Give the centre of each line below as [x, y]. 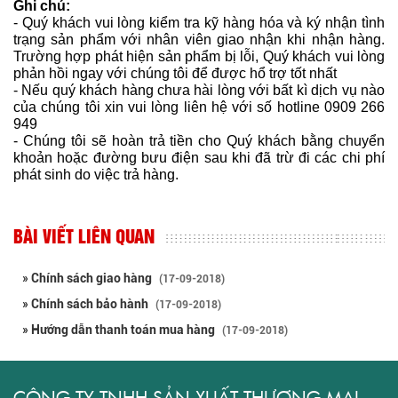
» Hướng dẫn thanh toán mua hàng [120, 329]
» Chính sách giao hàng [88, 278]
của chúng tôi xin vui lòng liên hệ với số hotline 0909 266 [199, 107]
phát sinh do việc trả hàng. [96, 174]
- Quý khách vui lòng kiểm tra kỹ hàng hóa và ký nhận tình [199, 22]
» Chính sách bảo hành [87, 303]
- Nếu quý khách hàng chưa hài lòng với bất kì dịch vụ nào [199, 90]
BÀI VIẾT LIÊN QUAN [84, 238]
